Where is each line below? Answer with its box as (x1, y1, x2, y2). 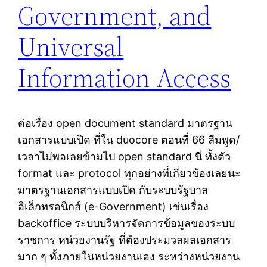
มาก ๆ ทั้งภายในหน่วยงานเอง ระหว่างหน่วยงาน (18, 250, 240, 263)
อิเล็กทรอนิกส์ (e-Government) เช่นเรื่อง (18, 200, 209, 213)
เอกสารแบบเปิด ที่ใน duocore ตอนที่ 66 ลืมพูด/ (18, 133, 240, 147)
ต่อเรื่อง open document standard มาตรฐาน (18, 117, 233, 130)
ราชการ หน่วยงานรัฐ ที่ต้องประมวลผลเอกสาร (18, 234, 232, 247)
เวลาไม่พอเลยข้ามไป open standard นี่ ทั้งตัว (18, 150, 231, 163)
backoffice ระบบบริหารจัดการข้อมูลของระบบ (18, 217, 235, 230)
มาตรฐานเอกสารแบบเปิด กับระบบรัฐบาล (18, 184, 209, 197)
